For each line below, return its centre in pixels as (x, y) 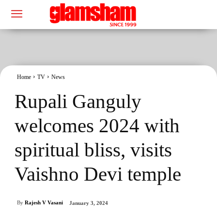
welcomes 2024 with (97, 125)
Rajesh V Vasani (44, 203)
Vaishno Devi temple (98, 174)
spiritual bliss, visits (93, 149)
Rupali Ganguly (78, 101)
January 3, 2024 (89, 203)
